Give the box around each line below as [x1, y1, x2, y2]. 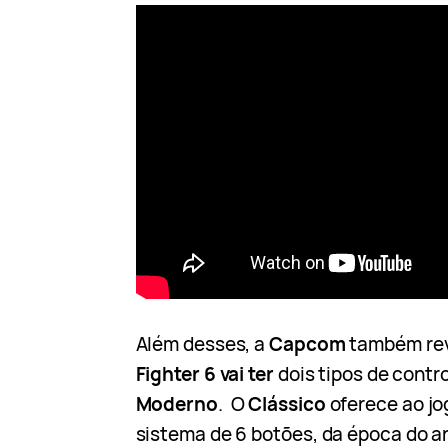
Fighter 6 [135, 361, 220, 387]
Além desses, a [135, 331, 270, 357]
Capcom [269, 331, 346, 357]
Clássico [248, 391, 326, 417]
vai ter [219, 361, 274, 387]
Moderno [135, 391, 218, 417]
